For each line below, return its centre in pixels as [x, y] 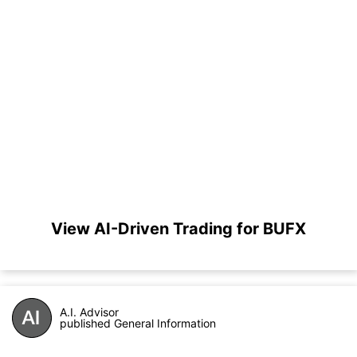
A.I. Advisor [89, 312]
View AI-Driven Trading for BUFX [178, 229]
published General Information [138, 323]
